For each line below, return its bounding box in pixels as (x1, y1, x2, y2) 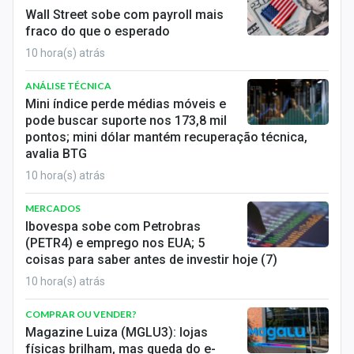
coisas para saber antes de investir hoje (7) (25, 252, 277, 267)
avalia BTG (25, 146, 87, 161)
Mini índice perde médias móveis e (25, 96, 226, 111)
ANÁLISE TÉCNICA (25, 80, 111, 92)
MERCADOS (25, 202, 81, 214)
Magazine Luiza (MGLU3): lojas (25, 325, 208, 340)
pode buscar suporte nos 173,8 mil (25, 113, 227, 128)
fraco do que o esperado (25, 24, 170, 39)
